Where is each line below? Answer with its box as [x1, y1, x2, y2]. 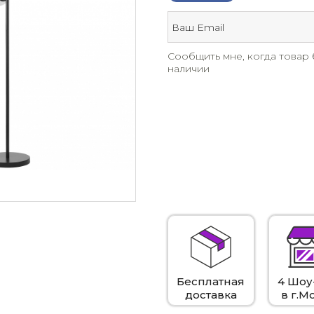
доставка [184, 287, 237, 301]
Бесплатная [177, 274, 245, 288]
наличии [168, 62, 210, 76]
